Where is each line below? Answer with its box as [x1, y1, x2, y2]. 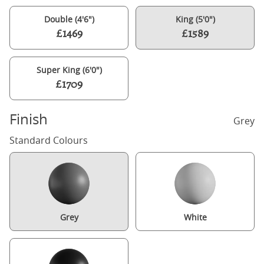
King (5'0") [175, 14, 215, 25]
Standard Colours [9, 134, 88, 147]
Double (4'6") [44, 14, 94, 25]
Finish [9, 110, 48, 128]
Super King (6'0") [36, 64, 102, 75]
